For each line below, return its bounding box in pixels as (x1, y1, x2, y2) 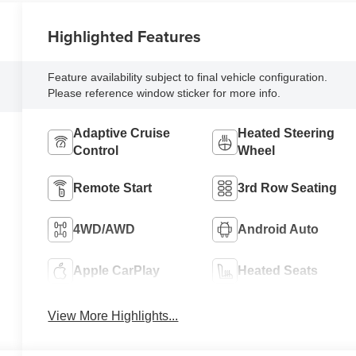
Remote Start (73, 180, 153, 195)
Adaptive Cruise (73, 126, 171, 140)
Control (73, 143, 119, 157)
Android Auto (237, 222, 319, 236)
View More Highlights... (48, 308, 179, 323)
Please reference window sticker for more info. (48, 86, 281, 99)
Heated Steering (237, 126, 335, 140)
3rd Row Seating (237, 180, 337, 195)
